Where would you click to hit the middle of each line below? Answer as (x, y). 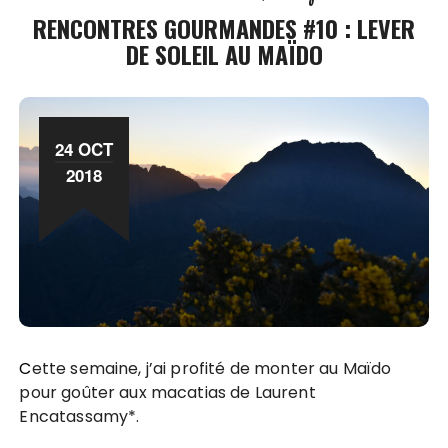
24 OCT (84, 148)
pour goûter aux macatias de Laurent (167, 393)
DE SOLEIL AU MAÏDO (224, 54)
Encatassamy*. (79, 417)
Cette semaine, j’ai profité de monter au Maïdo (25, 369)
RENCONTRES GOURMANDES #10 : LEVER (224, 28)
